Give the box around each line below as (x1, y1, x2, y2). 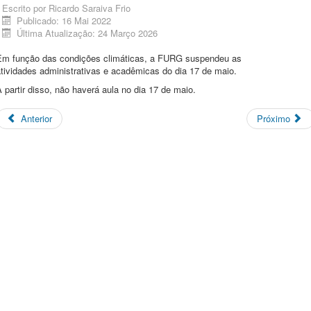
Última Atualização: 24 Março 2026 (17, 26, 158, 40)
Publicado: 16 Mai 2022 (17, 13, 112, 27)
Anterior (21, 111, 53, 125)
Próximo (256, 111, 290, 125)
